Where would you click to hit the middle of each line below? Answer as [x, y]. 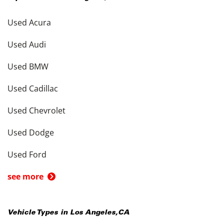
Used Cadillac [33, 88]
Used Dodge [31, 132]
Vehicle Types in [39, 213]
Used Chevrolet [36, 110]
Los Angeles [93, 213]
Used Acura [29, 22]
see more [25, 176]
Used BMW [28, 66]
